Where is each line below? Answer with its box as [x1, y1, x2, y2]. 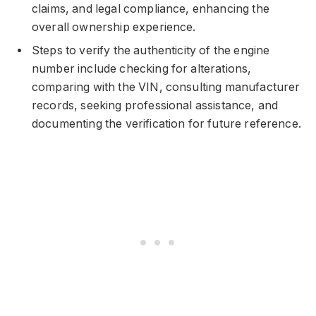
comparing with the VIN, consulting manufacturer [32, 80, 300, 95]
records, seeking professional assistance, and [32, 99, 279, 113]
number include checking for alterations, [32, 62, 252, 76]
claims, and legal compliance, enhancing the [32, 2, 269, 16]
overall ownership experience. [32, 20, 196, 35]
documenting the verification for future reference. [32, 117, 301, 131]
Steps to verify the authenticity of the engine [32, 44, 270, 58]
